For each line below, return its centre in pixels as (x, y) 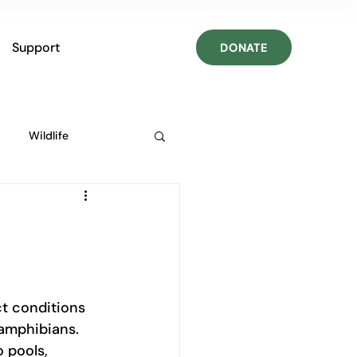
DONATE (244, 47)
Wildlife (49, 135)
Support (35, 47)
